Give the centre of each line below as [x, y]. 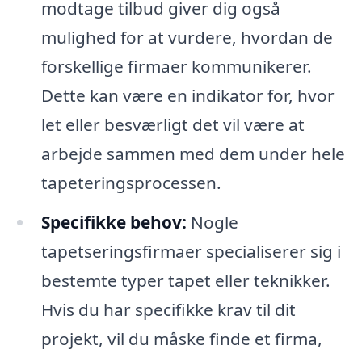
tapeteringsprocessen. [131, 182]
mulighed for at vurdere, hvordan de [187, 37]
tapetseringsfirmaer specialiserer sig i [191, 252]
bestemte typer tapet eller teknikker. [185, 281]
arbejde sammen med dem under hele [193, 153]
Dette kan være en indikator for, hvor [187, 95]
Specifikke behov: [114, 223]
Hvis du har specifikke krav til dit [168, 310]
